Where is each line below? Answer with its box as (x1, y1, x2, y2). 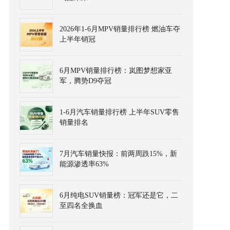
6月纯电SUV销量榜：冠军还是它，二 (60, 191, 178, 199)
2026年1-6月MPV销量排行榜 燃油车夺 (60, 25, 180, 33)
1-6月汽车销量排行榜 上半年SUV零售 (60, 108, 179, 116)
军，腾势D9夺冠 (60, 77, 111, 85)
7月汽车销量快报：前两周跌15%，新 (60, 150, 177, 158)
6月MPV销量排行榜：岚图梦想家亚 (60, 67, 172, 74)
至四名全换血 (60, 202, 103, 209)
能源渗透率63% (60, 160, 109, 168)
